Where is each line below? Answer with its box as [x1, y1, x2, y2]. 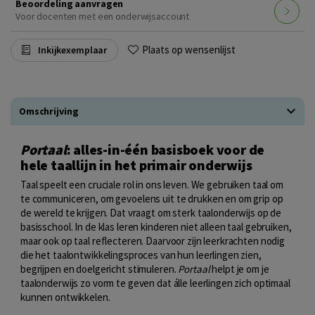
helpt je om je [210, 262, 269, 276]
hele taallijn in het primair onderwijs [20, 155, 252, 174]
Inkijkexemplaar [36, 43, 108, 56]
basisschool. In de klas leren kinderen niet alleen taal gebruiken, [20, 220, 292, 234]
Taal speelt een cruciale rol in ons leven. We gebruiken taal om [20, 178, 283, 192]
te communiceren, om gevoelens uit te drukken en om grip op [20, 192, 283, 206]
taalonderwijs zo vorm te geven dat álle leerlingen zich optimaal [20, 276, 290, 290]
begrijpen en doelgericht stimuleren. [20, 262, 179, 276]
